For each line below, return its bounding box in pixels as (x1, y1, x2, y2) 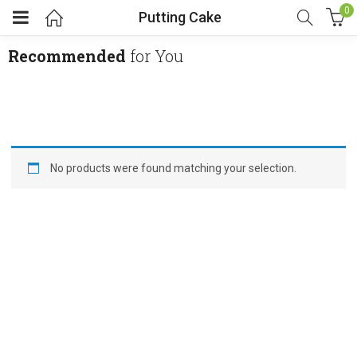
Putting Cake (139, 9, 222, 25)
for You (130, 45, 183, 66)
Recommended (8, 45, 126, 66)
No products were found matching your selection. (50, 162, 297, 175)
